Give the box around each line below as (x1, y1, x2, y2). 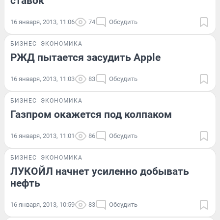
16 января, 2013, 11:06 (10, 18, 75, 26)
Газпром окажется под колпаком (10, 109, 172, 121)
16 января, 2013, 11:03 (10, 75, 75, 83)
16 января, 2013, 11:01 (10, 132, 75, 140)
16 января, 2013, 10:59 (10, 201, 75, 209)
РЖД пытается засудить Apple (10, 52, 161, 64)
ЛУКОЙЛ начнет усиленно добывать (10, 165, 189, 178)
